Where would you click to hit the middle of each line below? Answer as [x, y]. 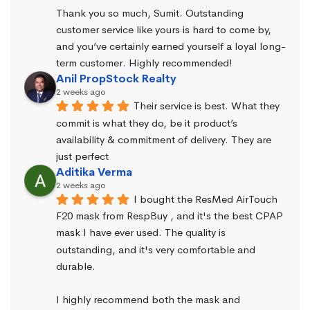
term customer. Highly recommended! [144, 63]
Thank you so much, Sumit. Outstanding [150, 12]
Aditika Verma [94, 172]
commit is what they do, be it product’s [147, 122]
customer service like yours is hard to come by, [164, 29]
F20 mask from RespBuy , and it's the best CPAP [170, 216]
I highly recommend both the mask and [148, 300]
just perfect [82, 156]
